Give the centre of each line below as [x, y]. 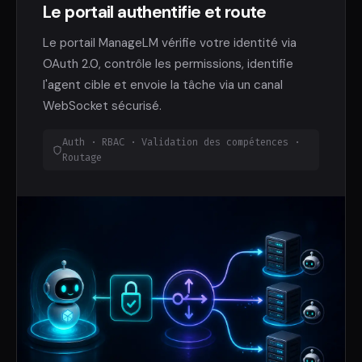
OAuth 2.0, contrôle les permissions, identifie [168, 64]
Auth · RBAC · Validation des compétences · [181, 142]
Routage [82, 157]
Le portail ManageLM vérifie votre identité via [170, 43]
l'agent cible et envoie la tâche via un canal [163, 85]
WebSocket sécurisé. [102, 106]
